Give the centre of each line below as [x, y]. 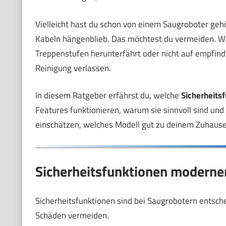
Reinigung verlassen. [73, 68]
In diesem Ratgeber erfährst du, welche [108, 96]
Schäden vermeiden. [72, 216]
